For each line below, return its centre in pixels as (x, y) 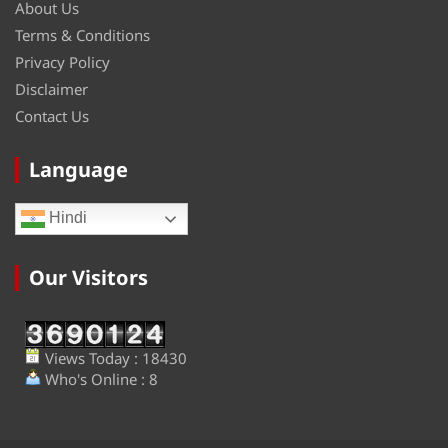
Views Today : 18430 (114, 358)
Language (78, 170)
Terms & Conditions (82, 35)
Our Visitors (88, 278)
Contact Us (52, 116)
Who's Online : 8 (99, 379)
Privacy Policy (62, 62)
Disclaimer (51, 89)
